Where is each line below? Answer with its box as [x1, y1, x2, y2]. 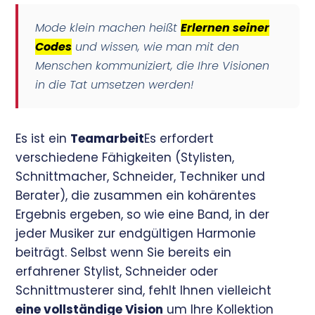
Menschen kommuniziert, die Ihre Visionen [35, 57, 270, 74]
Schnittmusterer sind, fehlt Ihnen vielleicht [15, 281, 272, 299]
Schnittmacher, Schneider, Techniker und [15, 167, 266, 185]
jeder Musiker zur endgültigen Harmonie [15, 224, 257, 242]
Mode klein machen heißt [35, 19, 181, 36]
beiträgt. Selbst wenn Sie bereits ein [15, 243, 232, 261]
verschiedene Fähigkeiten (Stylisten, [15, 148, 235, 166]
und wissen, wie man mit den [72, 38, 240, 55]
